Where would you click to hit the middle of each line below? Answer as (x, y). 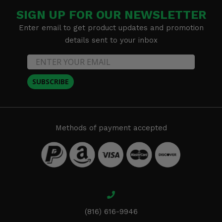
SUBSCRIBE (51, 81)
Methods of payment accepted (111, 128)
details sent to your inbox (111, 40)
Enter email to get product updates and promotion (111, 28)
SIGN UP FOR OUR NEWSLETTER (111, 15)
